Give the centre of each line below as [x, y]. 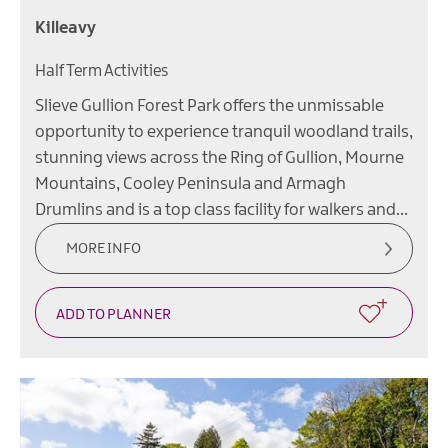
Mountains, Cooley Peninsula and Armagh [190, 184]
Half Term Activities [101, 72]
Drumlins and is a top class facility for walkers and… [221, 210]
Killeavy [65, 28]
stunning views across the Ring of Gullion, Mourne [219, 158]
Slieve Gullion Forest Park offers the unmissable [209, 106]
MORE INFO [103, 249]
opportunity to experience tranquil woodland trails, [224, 132]
